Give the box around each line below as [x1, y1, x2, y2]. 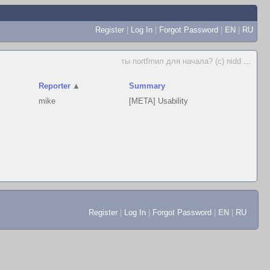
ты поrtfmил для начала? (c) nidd [121, 57, 243, 66]
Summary [129, 81, 166, 90]
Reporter [39, 81, 71, 90]
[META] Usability [129, 96, 189, 105]
